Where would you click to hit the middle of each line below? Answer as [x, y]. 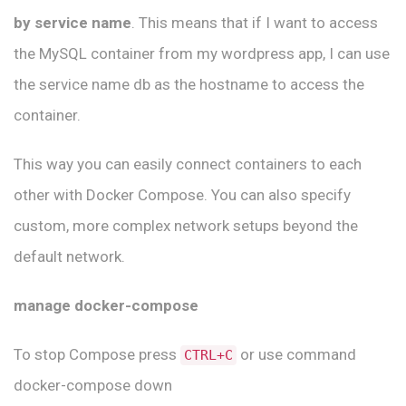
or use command [296, 355]
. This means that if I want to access [255, 23]
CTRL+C [208, 356]
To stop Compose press [97, 355]
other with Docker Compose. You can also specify [182, 195]
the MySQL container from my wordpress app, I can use [202, 54]
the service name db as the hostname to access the [189, 85]
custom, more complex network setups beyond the [186, 226]
